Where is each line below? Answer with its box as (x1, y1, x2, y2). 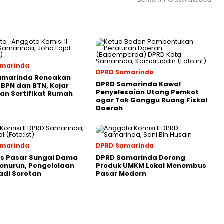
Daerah (96, 103, 123, 113)
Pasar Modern (96, 169, 146, 179)
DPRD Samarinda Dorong (96, 153, 185, 163)
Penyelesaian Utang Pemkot (96, 87, 199, 97)
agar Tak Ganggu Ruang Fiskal (96, 95, 207, 105)
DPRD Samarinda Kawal (96, 79, 181, 89)
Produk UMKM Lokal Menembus (96, 161, 206, 171)
